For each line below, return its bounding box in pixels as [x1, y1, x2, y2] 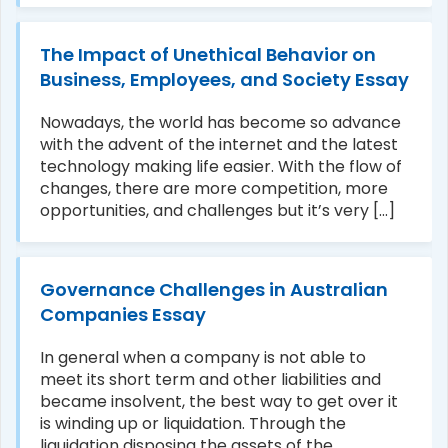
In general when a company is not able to [40, 345, 366, 369]
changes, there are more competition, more [40, 176, 388, 200]
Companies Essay [40, 301, 206, 327]
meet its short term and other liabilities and [40, 367, 381, 391]
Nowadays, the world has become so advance [40, 110, 401, 134]
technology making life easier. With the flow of [40, 154, 402, 178]
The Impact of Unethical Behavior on [40, 41, 376, 67]
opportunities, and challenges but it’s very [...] [40, 198, 395, 222]
